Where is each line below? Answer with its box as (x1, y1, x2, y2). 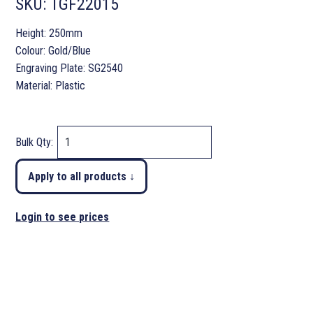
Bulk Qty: (15, 136, 57, 150)
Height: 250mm (15, 27, 83, 41)
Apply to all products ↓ (28, 170, 136, 184)
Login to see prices (15, 210, 110, 224)
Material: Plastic (15, 79, 86, 93)
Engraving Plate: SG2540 (15, 61, 124, 75)
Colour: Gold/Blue (15, 44, 92, 58)
